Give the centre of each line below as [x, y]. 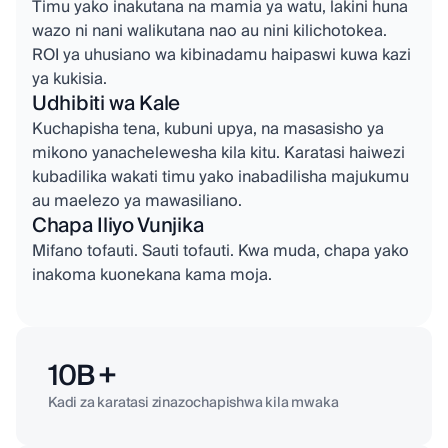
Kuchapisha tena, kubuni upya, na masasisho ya [208, 129]
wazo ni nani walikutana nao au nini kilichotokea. [209, 31]
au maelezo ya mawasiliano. [137, 201]
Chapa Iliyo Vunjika [118, 226]
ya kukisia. [69, 79]
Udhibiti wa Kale [106, 104]
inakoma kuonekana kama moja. [152, 275]
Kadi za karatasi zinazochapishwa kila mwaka [193, 403]
